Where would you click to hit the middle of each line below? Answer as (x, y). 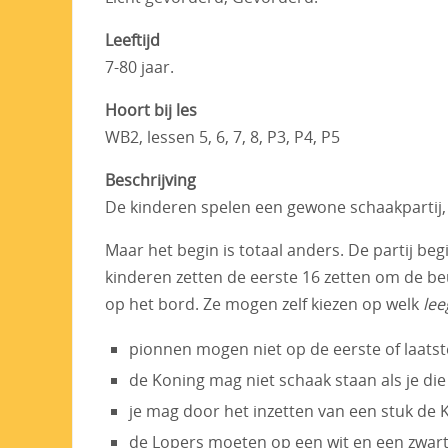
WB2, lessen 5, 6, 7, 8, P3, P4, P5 (222, 137)
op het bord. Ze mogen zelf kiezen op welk (264, 304)
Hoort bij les (151, 110)
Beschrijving (150, 180)
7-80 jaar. (139, 67)
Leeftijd (132, 40)
